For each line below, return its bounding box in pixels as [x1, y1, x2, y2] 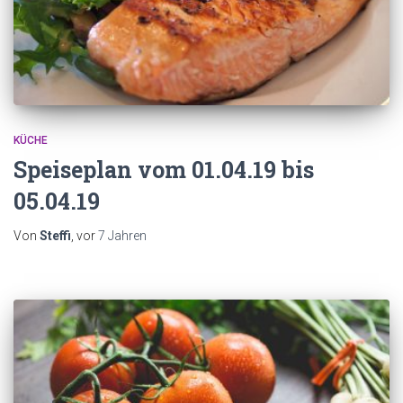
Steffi [40, 228, 71, 243]
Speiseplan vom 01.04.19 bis [13, 154, 314, 184]
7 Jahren [98, 228, 147, 243]
